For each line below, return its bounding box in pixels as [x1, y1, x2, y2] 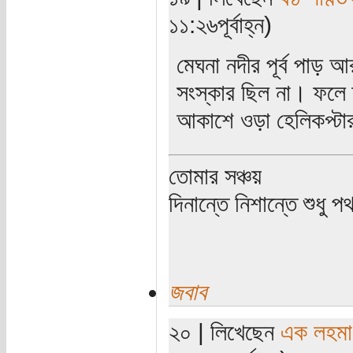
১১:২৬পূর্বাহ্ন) [168, 10, 272, 38]
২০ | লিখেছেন [168, 318, 281, 345]
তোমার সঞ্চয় [168, 162, 262, 189]
